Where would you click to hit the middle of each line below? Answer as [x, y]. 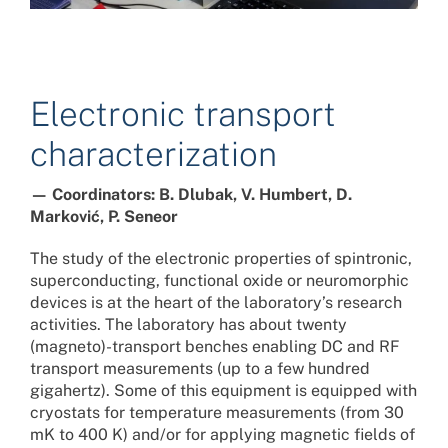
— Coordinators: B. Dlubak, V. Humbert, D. [190, 195]
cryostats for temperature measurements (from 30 [216, 413]
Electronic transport [182, 114]
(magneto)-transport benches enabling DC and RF [214, 347]
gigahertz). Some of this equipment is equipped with [223, 391]
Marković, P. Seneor [103, 217]
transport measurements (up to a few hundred [199, 369]
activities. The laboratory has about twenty [188, 325]
